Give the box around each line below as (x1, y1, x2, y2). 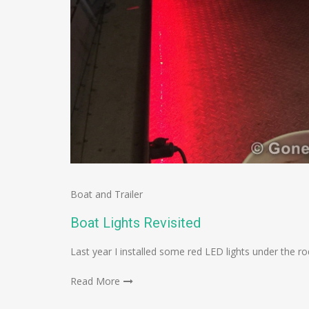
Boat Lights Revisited (70, 215, 201, 232)
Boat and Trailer (70, 188, 143, 201)
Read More (70, 275, 120, 288)
